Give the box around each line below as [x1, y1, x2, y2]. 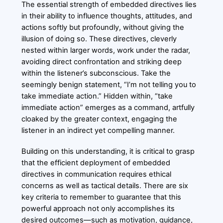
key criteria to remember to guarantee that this [21, 192, 181, 202]
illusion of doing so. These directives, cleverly [21, 34, 177, 43]
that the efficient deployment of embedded [21, 158, 170, 167]
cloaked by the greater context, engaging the [21, 114, 177, 123]
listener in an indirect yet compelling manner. [21, 125, 175, 135]
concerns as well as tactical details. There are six [21, 181, 188, 190]
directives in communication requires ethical [21, 169, 171, 179]
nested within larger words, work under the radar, [21, 45, 190, 55]
